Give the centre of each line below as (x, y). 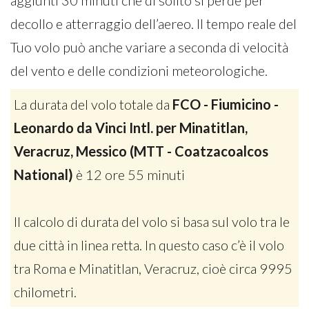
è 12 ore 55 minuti (129, 175)
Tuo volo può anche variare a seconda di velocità (149, 47)
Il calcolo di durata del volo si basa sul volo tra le (152, 221)
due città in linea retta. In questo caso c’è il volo (149, 245)
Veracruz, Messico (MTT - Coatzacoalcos (141, 151)
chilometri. (45, 292)
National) (43, 175)
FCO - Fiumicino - (226, 104)
